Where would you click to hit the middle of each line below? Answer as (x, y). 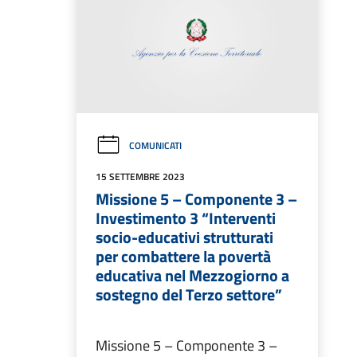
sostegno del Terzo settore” (189, 295)
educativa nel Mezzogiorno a (192, 276)
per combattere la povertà (183, 257)
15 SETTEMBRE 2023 (140, 177)
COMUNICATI (155, 146)
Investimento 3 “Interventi (186, 218)
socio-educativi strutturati (184, 237)
